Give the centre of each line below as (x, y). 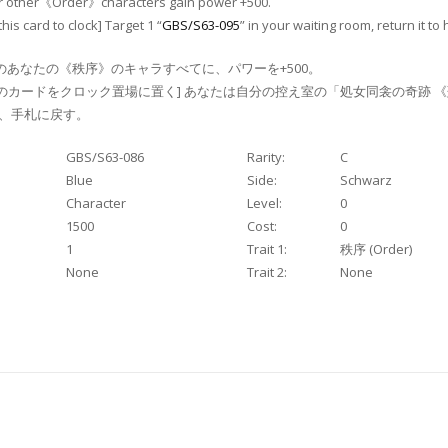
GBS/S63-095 (201, 25)
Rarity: (266, 157)
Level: (264, 203)
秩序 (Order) (376, 249)
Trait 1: (267, 249)
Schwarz (366, 180)
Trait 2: (267, 272)
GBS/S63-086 (105, 157)
